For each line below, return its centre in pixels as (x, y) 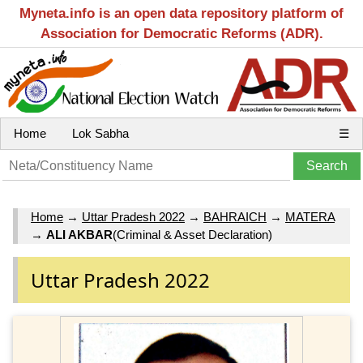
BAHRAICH (235, 217)
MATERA (310, 217)
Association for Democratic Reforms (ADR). (181, 34)
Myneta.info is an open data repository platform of (181, 13)
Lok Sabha (100, 133)
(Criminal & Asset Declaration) (192, 235)
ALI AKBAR (79, 235)
